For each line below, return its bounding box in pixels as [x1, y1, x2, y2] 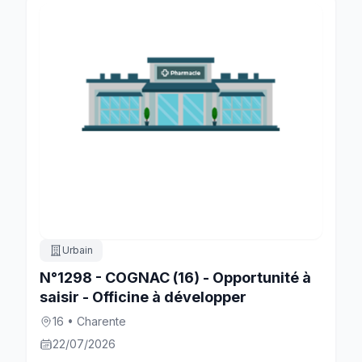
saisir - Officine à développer [40, 288, 246, 305]
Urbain [62, 243, 93, 256]
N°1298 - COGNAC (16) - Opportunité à [40, 268, 311, 286]
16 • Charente [53, 314, 126, 328]
